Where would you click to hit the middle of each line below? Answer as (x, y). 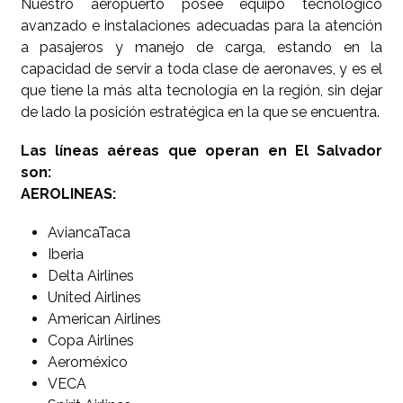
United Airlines (94, 298)
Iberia (65, 255)
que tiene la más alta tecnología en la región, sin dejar (201, 90)
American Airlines (104, 319)
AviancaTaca (89, 233)
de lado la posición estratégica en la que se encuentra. (200, 112)
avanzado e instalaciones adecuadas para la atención (201, 25)
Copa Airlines (90, 341)
